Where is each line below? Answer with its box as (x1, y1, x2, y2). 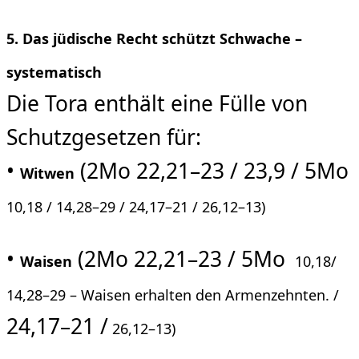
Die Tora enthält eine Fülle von (6, 88, 308, 118)
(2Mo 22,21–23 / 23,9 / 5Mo (75, 155, 349, 185)
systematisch (6, 62, 102, 82)
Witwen (20, 163, 75, 183)
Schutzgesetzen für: (6, 122, 201, 151)
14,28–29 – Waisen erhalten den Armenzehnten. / (6, 285, 339, 305)
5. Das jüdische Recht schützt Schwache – (6, 28, 302, 48)
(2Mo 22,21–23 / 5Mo (72, 244, 291, 274)
